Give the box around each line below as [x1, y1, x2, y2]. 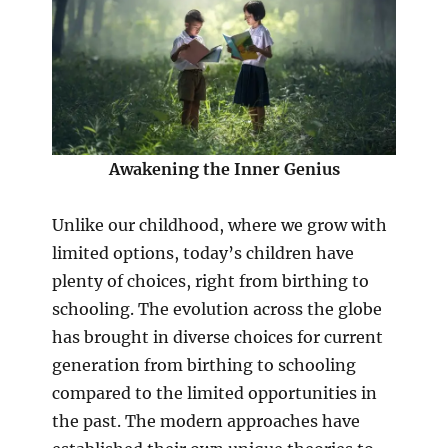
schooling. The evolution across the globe [51, 299, 382, 320]
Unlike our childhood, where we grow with [51, 215, 387, 236]
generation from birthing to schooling [51, 355, 356, 376]
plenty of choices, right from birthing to [51, 271, 369, 292]
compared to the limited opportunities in [51, 383, 377, 404]
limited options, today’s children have [51, 243, 354, 264]
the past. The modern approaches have [51, 411, 360, 432]
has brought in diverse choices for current [51, 327, 383, 348]
